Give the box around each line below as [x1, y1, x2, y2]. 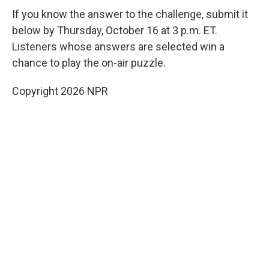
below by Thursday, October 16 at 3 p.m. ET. [12, 24, 217, 37]
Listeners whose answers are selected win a [12, 40, 225, 53]
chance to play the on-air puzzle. [12, 56, 166, 70]
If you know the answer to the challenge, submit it [12, 8, 248, 21]
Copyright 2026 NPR [12, 85, 108, 98]
